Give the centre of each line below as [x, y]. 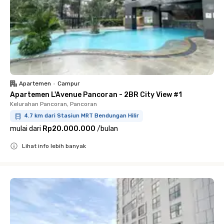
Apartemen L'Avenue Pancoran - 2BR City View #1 [96, 95]
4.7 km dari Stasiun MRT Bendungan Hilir [81, 116]
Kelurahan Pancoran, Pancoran [53, 104]
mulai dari [25, 129]
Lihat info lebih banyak [54, 146]
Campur [69, 83]
